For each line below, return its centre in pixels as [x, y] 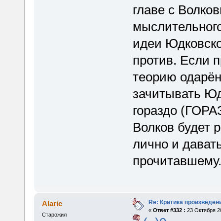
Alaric [52, 204]
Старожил [54, 215]
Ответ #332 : [169, 210]
